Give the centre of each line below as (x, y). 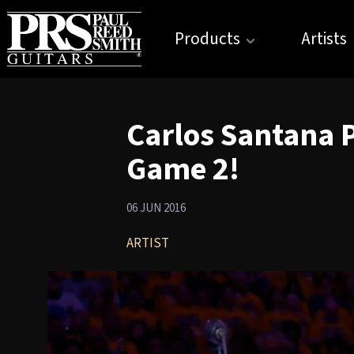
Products (207, 39)
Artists (324, 39)
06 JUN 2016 (156, 208)
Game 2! (183, 169)
